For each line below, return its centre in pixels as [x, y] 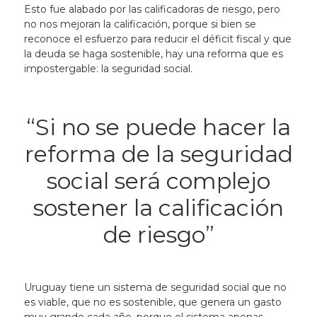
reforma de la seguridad [158, 154]
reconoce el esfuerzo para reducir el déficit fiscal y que [157, 39]
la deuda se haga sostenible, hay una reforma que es [153, 54]
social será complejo [158, 181]
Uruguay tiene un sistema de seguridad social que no [155, 287]
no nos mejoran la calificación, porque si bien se [140, 24]
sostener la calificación [158, 208]
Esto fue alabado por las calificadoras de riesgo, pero [152, 9]
